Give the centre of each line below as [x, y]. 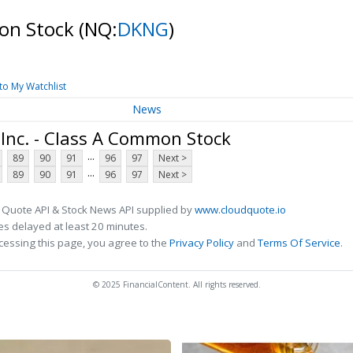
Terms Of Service [299, 243]
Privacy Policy [202, 243]
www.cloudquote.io [240, 210]
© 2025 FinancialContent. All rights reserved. [176, 285]
